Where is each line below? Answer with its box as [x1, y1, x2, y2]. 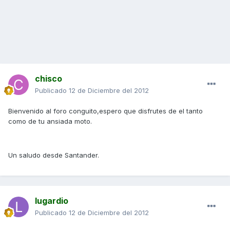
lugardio [35, 196, 68, 206]
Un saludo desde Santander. [8, 151, 99, 160]
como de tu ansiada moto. [8, 117, 92, 126]
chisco [35, 73, 62, 84]
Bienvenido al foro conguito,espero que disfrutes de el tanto [8, 107, 203, 116]
